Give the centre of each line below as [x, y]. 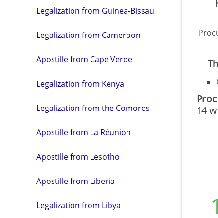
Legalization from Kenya [80, 84]
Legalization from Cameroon [89, 35]
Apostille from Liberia [76, 181]
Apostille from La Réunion [84, 133]
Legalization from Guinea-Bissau [95, 11]
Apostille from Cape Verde [84, 60]
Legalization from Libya [79, 206]
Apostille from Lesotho [78, 157]
